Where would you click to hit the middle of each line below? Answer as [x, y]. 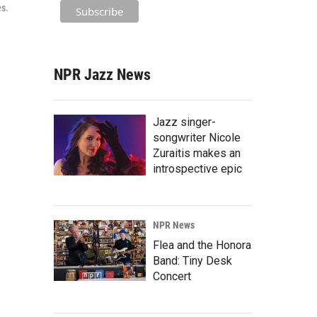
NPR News [174, 225]
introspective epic [197, 168]
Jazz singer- [184, 122]
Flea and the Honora [202, 245]
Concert [172, 276]
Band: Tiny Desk [192, 260]
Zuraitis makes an [197, 153]
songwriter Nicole [197, 137]
